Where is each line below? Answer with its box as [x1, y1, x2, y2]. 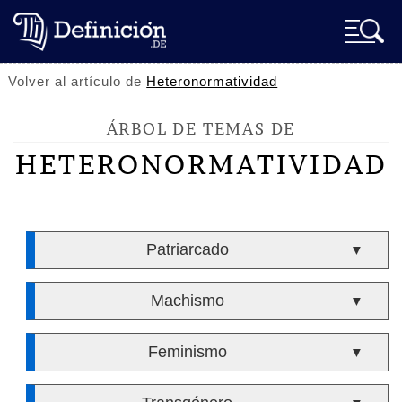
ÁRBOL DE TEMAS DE [106, 118, 296, 139]
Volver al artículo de [8, 74, 147, 89]
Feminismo [147, 343, 227, 361]
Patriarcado [145, 240, 229, 258]
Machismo [150, 292, 224, 310]
